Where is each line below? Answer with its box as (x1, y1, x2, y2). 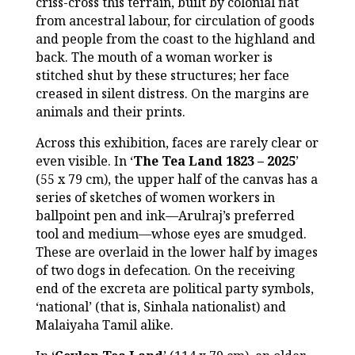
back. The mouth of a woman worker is (35, 48, 273, 67)
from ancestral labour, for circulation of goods (35, 12, 315, 30)
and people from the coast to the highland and (35, 30, 315, 48)
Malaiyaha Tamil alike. (35, 316, 174, 334)
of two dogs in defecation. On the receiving (35, 261, 296, 280)
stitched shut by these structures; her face (35, 67, 289, 85)
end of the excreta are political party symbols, (35, 280, 314, 298)
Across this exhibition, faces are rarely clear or (35, 134, 319, 152)
